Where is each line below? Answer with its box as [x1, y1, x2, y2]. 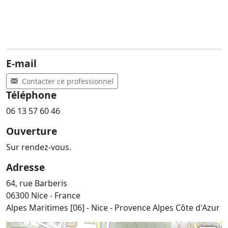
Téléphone [6, 88, 56, 102]
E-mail [6, 56, 37, 70]
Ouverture [6, 124, 57, 138]
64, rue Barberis [6, 177, 67, 189]
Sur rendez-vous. [6, 141, 71, 153]
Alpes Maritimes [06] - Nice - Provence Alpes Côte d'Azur [6, 202, 220, 213]
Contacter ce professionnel [18, 76, 113, 86]
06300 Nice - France [6, 189, 80, 201]
